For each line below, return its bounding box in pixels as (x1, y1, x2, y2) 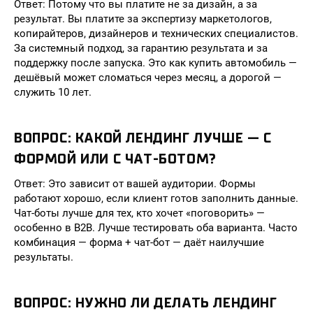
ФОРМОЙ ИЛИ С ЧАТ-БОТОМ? (14, 151, 217, 167)
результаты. (14, 251, 73, 263)
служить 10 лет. (14, 86, 92, 99)
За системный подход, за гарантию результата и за (14, 42, 268, 54)
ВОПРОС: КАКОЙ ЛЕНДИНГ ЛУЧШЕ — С (14, 130, 272, 146)
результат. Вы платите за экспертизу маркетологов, (14, 13, 272, 25)
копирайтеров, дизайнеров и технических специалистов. (14, 27, 298, 40)
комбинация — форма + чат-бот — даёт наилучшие (14, 236, 264, 249)
